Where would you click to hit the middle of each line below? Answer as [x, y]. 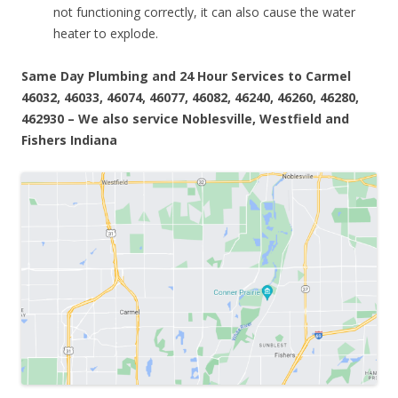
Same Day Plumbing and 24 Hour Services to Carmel [186, 76]
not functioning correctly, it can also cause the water [204, 12]
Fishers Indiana [69, 140]
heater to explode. [106, 34]
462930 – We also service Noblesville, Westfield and [185, 119]
